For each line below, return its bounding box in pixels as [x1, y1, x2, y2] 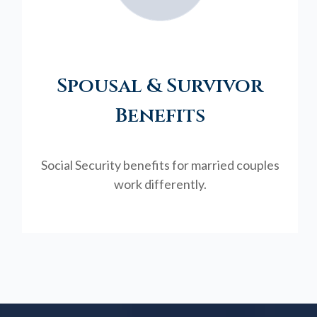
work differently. [113, 175, 207, 192]
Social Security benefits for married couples [40, 156, 279, 173]
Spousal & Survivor [57, 72, 264, 99]
